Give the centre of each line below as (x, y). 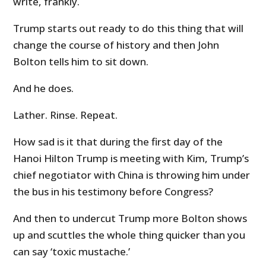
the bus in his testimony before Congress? (113, 192)
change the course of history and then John (116, 45)
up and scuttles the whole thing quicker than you (129, 235)
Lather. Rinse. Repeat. (66, 115)
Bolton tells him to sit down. (81, 62)
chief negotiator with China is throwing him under (132, 175)
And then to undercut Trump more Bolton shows (130, 218)
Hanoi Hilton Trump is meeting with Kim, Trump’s (131, 159)
